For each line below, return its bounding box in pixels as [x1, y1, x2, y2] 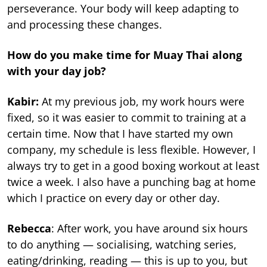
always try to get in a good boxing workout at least [7, 158, 259, 173]
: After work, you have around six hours [51, 221, 248, 235]
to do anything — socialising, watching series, [7, 237, 237, 252]
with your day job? [7, 63, 106, 78]
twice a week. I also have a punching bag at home [7, 174, 256, 189]
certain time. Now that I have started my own [7, 126, 233, 141]
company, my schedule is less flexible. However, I [7, 142, 256, 157]
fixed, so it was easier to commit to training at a [7, 110, 246, 125]
